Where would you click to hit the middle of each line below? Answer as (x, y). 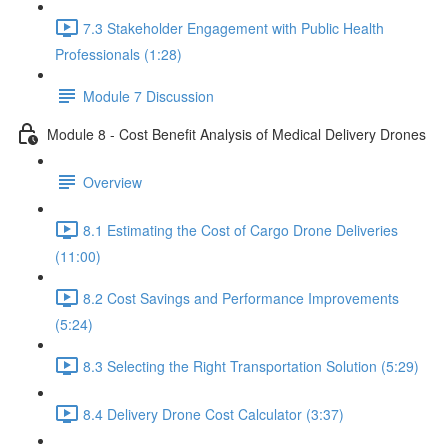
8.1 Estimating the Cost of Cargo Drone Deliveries (240, 229)
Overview (112, 181)
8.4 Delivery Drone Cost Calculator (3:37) (213, 413)
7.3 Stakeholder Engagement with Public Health (233, 27)
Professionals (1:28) (118, 54)
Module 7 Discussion (148, 95)
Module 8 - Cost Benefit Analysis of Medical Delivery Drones (236, 133)
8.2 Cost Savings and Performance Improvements (241, 297)
